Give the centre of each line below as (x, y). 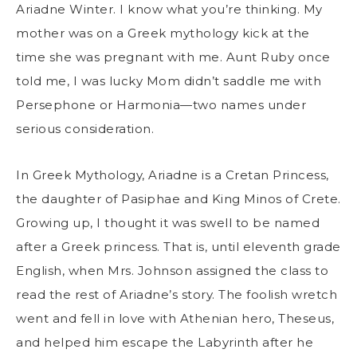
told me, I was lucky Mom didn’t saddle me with (169, 81)
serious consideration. (87, 129)
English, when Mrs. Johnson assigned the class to (172, 271)
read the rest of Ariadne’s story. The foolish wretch (177, 295)
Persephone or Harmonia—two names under (161, 105)
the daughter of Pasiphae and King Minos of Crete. (178, 199)
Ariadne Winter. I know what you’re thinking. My (169, 10)
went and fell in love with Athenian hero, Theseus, (175, 319)
